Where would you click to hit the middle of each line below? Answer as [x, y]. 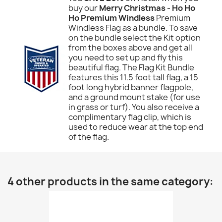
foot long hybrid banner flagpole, [131, 87]
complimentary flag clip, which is [130, 117]
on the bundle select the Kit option [135, 38]
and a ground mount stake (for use [134, 97]
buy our [84, 8]
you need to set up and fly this [126, 57]
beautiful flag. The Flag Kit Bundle [131, 67]
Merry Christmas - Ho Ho [147, 8]
